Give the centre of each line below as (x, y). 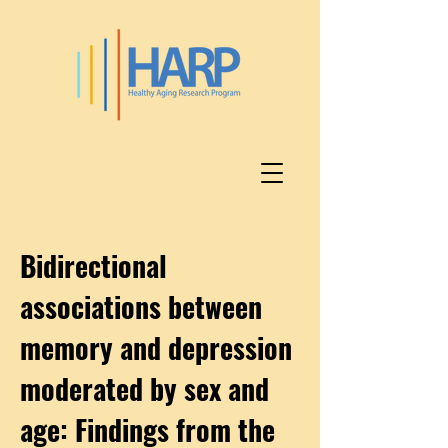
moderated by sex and (144, 388)
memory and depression (156, 347)
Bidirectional (93, 265)
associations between (141, 306)
